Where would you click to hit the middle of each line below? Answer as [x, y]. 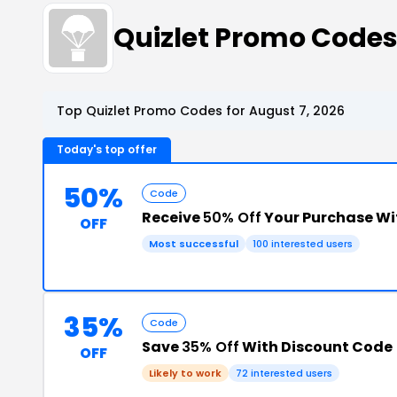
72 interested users [284, 373]
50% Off [232, 218]
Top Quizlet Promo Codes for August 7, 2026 [201, 111]
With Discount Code [316, 347]
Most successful [194, 244]
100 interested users [303, 244]
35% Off [210, 347]
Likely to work [185, 373]
